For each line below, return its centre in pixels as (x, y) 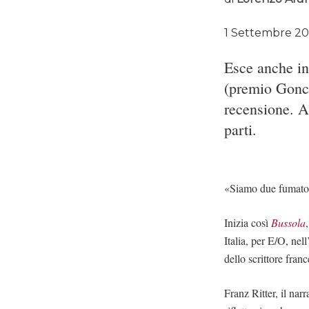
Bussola (289, 222)
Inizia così (248, 222)
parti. (241, 129)
